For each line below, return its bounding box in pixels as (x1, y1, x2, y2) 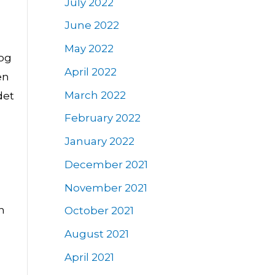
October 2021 (64, 204, 134, 217)
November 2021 (64, 181, 147, 194)
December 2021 (64, 158, 148, 171)
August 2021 (64, 228, 129, 241)
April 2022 (64, 65, 117, 78)
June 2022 (64, 19, 119, 32)
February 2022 (64, 112, 141, 125)
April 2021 (64, 250, 114, 263)
